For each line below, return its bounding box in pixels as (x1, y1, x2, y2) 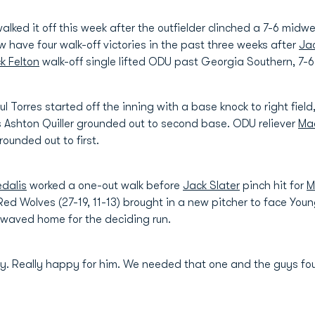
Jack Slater (183, 179, 240, 192)
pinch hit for (240, 179, 307, 192)
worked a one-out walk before (27, 179, 183, 192)
